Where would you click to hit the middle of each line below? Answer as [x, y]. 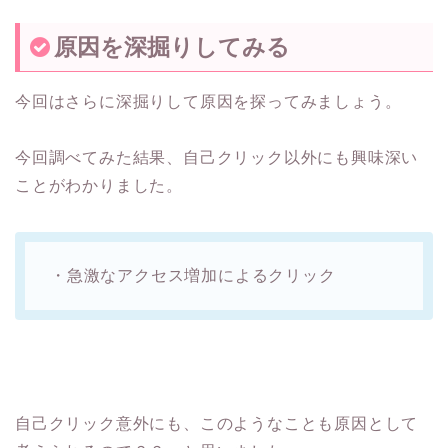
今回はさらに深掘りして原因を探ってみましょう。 [208, 101]
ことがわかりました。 [99, 185]
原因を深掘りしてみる [172, 46]
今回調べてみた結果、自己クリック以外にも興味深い [217, 157]
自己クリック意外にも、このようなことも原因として [217, 423]
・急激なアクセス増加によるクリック [193, 275]
